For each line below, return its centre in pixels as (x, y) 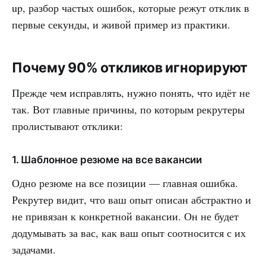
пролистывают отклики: (67, 126)
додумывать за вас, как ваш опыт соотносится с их (129, 232)
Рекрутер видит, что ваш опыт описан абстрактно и (132, 199)
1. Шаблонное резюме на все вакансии (107, 159)
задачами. (34, 249)
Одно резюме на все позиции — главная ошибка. (125, 183)
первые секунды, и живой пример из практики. (121, 24)
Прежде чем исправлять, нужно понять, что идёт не (131, 92)
